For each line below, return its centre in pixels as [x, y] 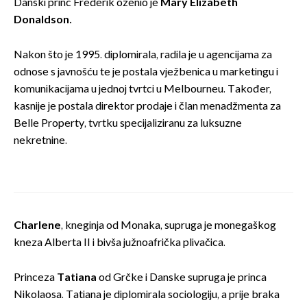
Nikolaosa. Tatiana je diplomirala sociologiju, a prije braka [147, 295]
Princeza [35, 278]
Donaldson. [43, 20]
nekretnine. [40, 140]
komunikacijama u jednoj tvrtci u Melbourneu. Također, [143, 89]
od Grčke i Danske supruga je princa [183, 278]
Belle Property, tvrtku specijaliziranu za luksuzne [128, 123]
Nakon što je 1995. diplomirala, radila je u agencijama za [143, 55]
